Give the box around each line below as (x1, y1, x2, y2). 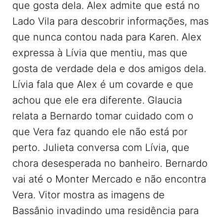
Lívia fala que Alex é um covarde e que (12, 78, 193, 90)
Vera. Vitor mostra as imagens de (12, 189, 165, 201)
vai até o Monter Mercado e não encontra (12, 173, 206, 185)
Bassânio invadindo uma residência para (12, 205, 199, 217)
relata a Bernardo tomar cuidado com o (12, 110, 193, 122)
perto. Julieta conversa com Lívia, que (12, 142, 189, 153)
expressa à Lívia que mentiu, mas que (12, 47, 187, 59)
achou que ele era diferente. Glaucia (12, 94, 182, 106)
